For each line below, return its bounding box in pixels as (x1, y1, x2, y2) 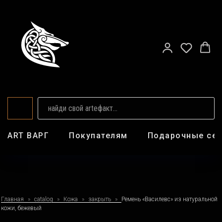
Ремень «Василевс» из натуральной (121, 196, 218, 203)
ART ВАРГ (7, 131, 49, 140)
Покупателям (69, 131, 128, 140)
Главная (1, 196, 24, 203)
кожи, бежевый (1, 205, 42, 212)
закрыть (88, 196, 112, 203)
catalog (34, 196, 53, 203)
